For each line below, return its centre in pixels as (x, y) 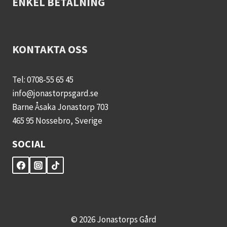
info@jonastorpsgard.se (55, 93)
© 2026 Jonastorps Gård (113, 219)
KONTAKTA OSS (50, 49)
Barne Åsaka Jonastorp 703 (60, 107)
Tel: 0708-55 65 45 (43, 80)
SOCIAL (29, 144)
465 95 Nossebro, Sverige (57, 121)
